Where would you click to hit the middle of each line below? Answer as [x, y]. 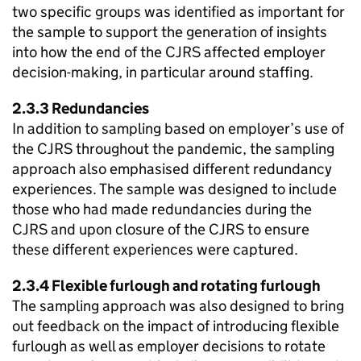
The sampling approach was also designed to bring [178, 306]
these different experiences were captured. [155, 249]
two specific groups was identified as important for [178, 12]
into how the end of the [89, 52]
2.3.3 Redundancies [81, 108]
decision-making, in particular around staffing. [163, 72]
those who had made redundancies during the [162, 209]
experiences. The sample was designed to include [174, 189]
